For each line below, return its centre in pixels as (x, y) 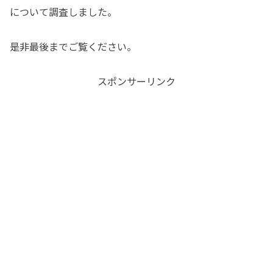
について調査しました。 (63, 12)
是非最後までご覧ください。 (73, 47)
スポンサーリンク (136, 81)
